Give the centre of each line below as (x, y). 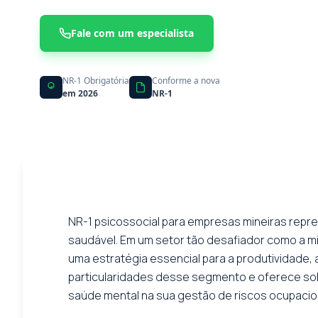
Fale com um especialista (132, 33)
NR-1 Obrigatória (96, 81)
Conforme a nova (186, 81)
